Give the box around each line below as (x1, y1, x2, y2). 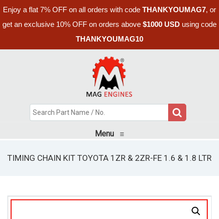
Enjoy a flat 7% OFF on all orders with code (3, 5, 142, 14)
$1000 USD (143, 20, 180, 28)
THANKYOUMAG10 (76, 35, 143, 43)
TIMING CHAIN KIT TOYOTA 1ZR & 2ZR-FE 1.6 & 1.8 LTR (7, 153, 212, 163)
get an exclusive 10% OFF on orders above (2, 20, 143, 28)
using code (180, 20, 217, 28)
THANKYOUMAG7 (142, 5, 206, 14)
